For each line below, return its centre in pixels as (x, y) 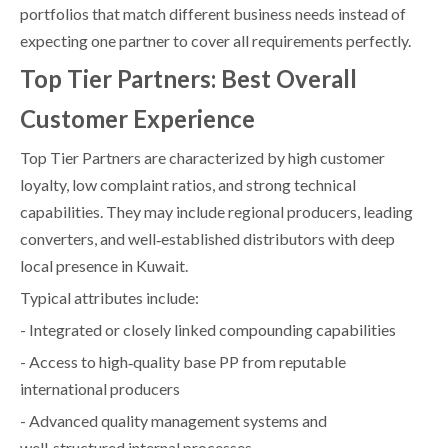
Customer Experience (137, 118)
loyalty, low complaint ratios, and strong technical (188, 184)
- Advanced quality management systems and (173, 420)
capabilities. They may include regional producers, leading (216, 211)
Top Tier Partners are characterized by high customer (202, 157)
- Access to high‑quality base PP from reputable (183, 361)
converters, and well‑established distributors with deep (207, 238)
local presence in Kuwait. (104, 265)
